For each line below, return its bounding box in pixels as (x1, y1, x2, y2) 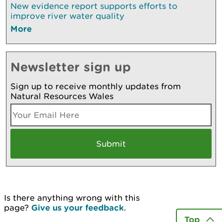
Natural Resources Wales (10, 91, 113, 101)
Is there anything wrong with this (4, 192, 140, 203)
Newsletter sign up (10, 59, 131, 74)
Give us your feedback (31, 202, 124, 212)
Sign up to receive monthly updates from (10, 81, 181, 91)
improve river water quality (10, 10, 124, 21)
